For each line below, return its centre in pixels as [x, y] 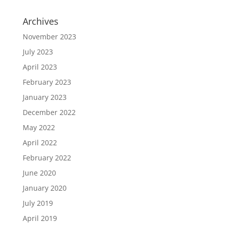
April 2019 [40, 218]
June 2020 [39, 173]
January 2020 [44, 188]
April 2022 [40, 143]
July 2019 [38, 203]
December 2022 [49, 112]
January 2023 [44, 97]
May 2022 [39, 127]
